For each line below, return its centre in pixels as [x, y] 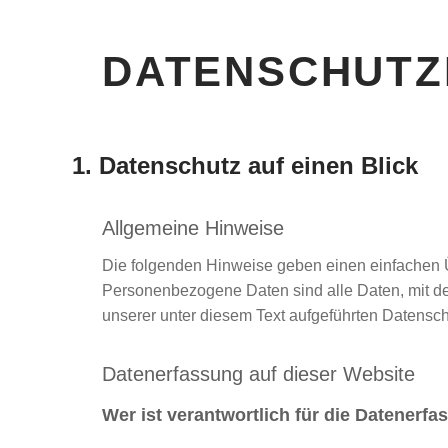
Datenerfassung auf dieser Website [258, 374]
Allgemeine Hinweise [193, 228]
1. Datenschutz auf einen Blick [245, 165]
